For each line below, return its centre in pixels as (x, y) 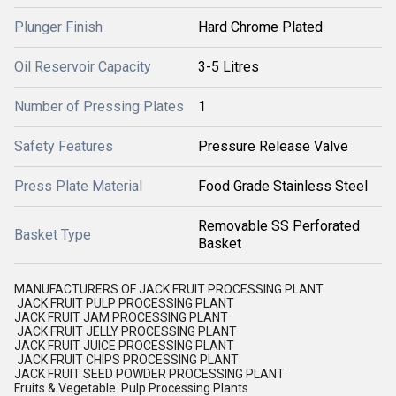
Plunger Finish (58, 27)
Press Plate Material (78, 186)
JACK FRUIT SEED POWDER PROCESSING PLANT (151, 374)
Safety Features (64, 146)
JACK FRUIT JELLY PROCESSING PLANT (127, 331)
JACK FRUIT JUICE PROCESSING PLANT (126, 346)
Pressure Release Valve (273, 146)
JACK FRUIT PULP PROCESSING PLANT (126, 303)
